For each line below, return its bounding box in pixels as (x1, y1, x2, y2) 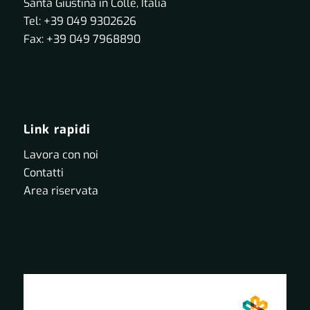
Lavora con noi (23, 147, 98, 162)
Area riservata (23, 183, 98, 198)
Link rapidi (23, 121, 91, 138)
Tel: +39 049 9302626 (23, 13, 136, 28)
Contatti (23, 165, 64, 180)
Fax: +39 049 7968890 (23, 31, 140, 46)
